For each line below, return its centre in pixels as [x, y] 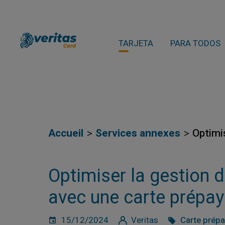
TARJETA [136, 43]
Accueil [66, 133]
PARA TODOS [196, 43]
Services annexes [138, 133]
